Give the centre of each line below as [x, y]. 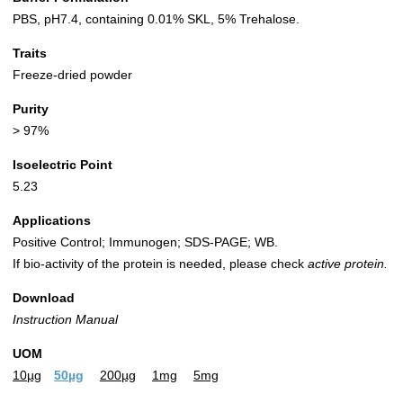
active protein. [348, 264]
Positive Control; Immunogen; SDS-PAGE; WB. [145, 242]
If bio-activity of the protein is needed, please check [160, 264]
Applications [52, 221]
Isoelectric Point [63, 165]
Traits [30, 54]
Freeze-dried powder [72, 75]
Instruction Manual [65, 320]
